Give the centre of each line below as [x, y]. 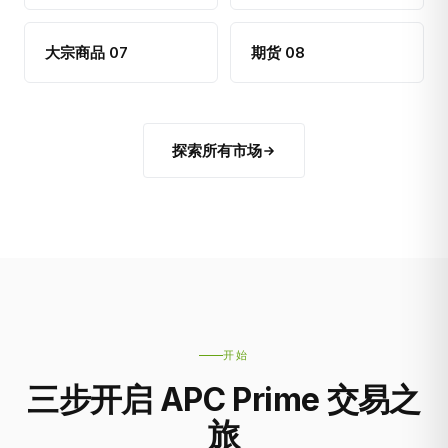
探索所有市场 [217, 150]
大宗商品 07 [86, 52]
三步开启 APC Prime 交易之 [224, 399]
